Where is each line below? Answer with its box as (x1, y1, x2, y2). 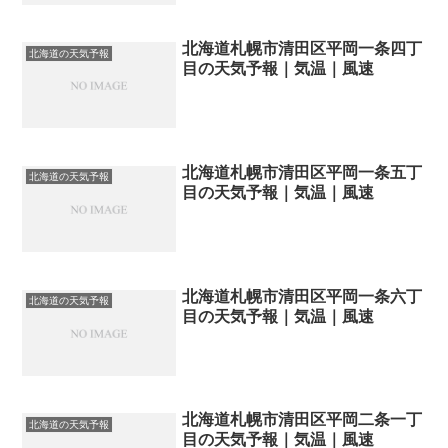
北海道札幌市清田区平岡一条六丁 (182, 287, 423, 305)
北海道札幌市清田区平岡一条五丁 (182, 163, 423, 181)
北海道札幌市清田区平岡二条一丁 (182, 411, 423, 429)
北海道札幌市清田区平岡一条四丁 (182, 40, 423, 58)
